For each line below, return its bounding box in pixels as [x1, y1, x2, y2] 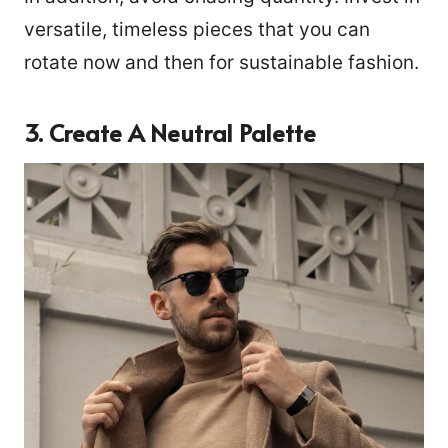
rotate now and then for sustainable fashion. [24, 50, 424, 74]
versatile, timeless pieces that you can [24, 17, 370, 41]
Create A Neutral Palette [49, 115, 316, 149]
